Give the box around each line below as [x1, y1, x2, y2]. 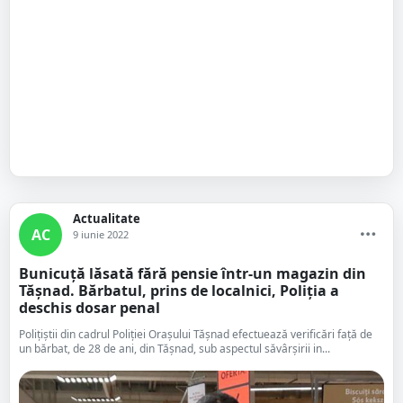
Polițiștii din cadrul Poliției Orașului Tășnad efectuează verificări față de [19, 327, 372, 342]
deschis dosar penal [19, 298, 160, 318]
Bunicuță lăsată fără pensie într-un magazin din [19, 264, 366, 283]
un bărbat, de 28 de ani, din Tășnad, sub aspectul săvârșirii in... [19, 341, 330, 356]
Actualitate [73, 210, 140, 227]
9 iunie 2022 [73, 228, 129, 241]
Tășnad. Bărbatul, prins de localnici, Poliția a [19, 281, 339, 300]
